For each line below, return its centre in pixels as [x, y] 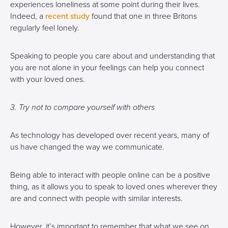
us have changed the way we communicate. [87, 147]
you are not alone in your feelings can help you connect [107, 68]
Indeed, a [28, 16]
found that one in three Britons [143, 16]
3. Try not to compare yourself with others [82, 107]
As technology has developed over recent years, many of [110, 135]
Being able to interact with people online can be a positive [110, 175]
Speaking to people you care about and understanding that [112, 56]
